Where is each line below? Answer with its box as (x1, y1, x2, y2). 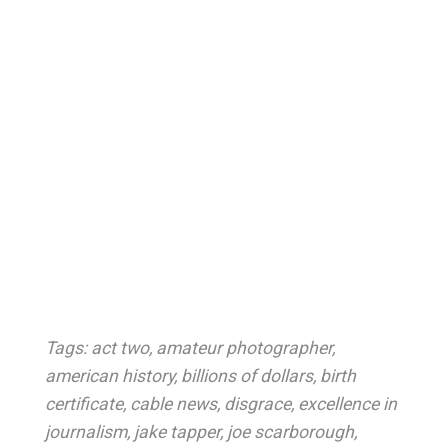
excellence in (297, 393, 397, 414)
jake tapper (133, 421, 220, 442)
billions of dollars (180, 365, 313, 386)
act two (90, 337, 149, 358)
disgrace (223, 393, 291, 414)
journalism (44, 421, 127, 442)
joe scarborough (226, 421, 354, 442)
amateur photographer (155, 337, 332, 358)
